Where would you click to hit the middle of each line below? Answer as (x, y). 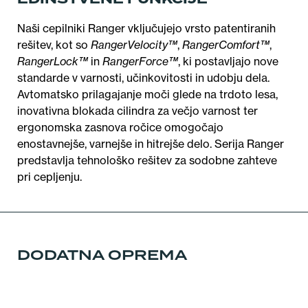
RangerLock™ (53, 62)
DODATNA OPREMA (102, 255)
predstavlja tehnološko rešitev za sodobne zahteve (147, 161)
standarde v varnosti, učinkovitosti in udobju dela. (143, 78)
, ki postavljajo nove (228, 62)
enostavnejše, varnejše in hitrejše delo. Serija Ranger (151, 144)
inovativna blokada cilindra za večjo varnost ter (137, 111)
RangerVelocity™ (134, 45)
